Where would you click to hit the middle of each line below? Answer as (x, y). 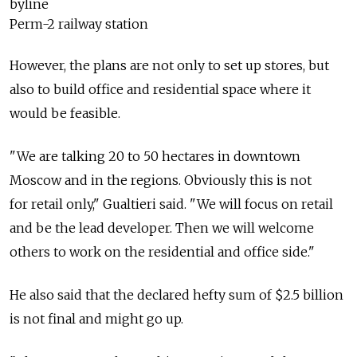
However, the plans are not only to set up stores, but (169, 66)
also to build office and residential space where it (160, 90)
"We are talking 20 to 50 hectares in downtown (155, 157)
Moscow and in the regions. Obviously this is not (161, 180)
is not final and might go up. (96, 319)
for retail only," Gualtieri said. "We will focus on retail (171, 204)
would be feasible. (65, 114)
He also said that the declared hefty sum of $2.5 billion (177, 295)
